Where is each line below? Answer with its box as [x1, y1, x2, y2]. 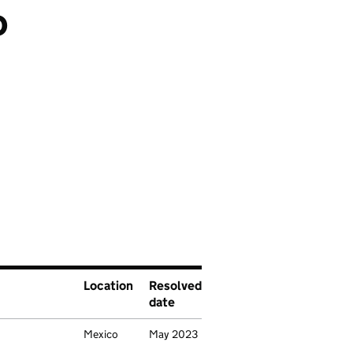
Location [84, 278, 133, 293]
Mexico [84, 327, 118, 341]
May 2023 [149, 327, 198, 341]
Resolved [149, 278, 202, 293]
